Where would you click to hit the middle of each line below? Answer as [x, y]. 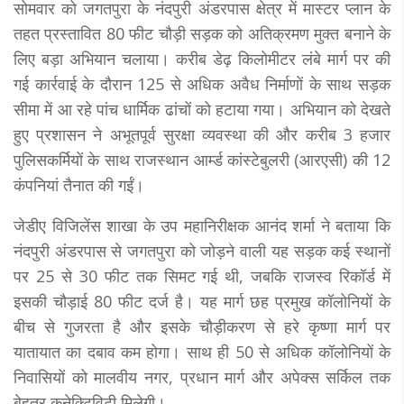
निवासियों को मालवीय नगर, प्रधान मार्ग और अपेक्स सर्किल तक [202, 376]
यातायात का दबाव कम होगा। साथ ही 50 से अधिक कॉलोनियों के [202, 351]
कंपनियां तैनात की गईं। [79, 184]
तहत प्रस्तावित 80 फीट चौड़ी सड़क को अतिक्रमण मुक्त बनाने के [202, 33]
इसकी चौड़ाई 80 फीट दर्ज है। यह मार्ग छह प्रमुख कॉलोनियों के [202, 301]
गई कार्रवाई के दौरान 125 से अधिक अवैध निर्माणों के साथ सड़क [202, 83]
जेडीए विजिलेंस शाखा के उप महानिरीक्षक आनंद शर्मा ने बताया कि [202, 225]
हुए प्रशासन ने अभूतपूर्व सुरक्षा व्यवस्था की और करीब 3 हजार [202, 134]
